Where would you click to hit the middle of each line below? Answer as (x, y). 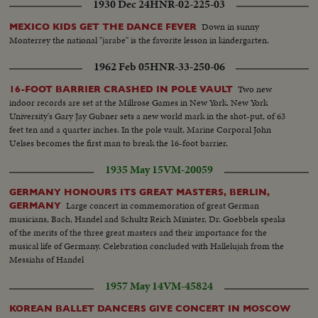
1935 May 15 (134, 170)
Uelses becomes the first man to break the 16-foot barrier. (119, 143)
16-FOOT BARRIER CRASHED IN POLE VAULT (121, 89)
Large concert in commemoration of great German (163, 206)
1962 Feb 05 (121, 67)
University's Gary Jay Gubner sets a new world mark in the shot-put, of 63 (148, 116)
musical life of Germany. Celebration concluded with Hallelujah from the (147, 246)
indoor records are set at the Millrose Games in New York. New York (139, 103)
